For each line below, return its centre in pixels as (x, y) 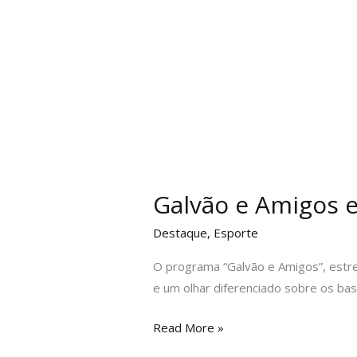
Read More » (188, 327)
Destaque (180, 233)
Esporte (236, 233)
